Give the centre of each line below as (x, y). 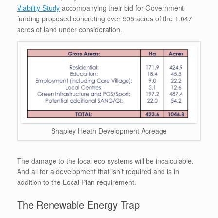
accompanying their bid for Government (122, 8)
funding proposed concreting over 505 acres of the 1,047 (105, 18)
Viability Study (38, 8)
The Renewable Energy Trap (78, 204)
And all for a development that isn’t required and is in (98, 171)
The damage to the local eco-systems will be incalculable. (105, 160)
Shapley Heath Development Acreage (109, 131)
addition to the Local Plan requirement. (77, 182)
